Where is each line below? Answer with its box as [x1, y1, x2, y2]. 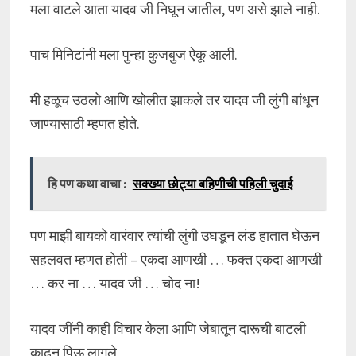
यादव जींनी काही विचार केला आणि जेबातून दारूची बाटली [29, 319, 306, 338]
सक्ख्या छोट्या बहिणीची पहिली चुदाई [132, 176, 292, 192]
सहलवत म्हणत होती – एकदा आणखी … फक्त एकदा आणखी [29, 250, 322, 269]
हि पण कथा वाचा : [47, 176, 126, 192]
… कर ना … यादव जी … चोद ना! [29, 274, 200, 292]
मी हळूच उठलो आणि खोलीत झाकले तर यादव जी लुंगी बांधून [29, 91, 319, 109]
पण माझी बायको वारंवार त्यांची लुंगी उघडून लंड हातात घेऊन [29, 226, 319, 245]
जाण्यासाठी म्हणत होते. [29, 114, 140, 133]
